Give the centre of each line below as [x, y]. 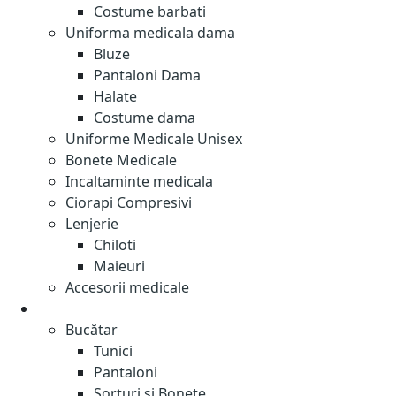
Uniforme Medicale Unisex [154, 139]
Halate [115, 96]
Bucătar [91, 330]
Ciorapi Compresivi [129, 202]
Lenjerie [92, 224]
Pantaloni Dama [147, 75]
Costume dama [145, 118]
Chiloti [115, 245]
